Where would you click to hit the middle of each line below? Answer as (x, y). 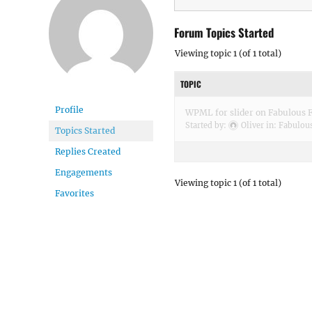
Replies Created (88, 151)
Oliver (252, 125)
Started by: (207, 125)
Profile (69, 110)
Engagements (84, 172)
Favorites (75, 193)
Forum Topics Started (224, 32)
